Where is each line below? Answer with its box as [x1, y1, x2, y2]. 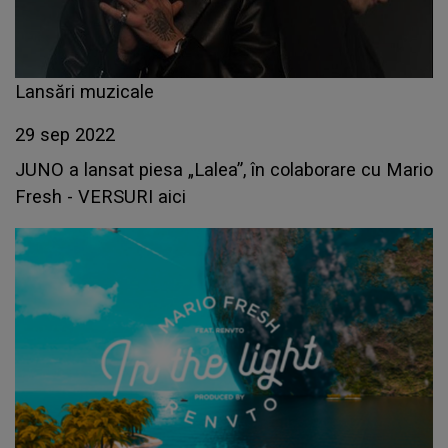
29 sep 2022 [15, 124, 115, 146]
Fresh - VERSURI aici [15, 186, 186, 208]
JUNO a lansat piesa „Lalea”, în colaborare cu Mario [15, 159, 433, 181]
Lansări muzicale [15, 81, 154, 103]
